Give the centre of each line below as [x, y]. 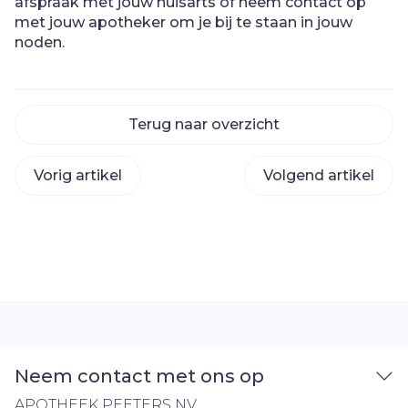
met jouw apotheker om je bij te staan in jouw [184, 22]
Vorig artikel [78, 175]
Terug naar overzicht [204, 124]
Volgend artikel [319, 175]
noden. [40, 42]
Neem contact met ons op [139, 376]
